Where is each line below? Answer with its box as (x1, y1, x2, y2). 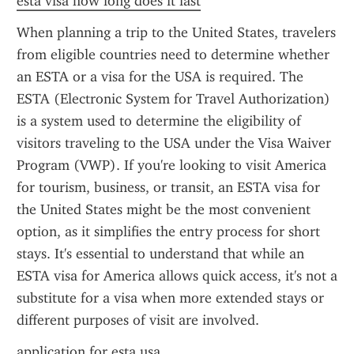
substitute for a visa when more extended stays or (17, 289, 324, 307)
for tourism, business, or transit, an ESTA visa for (17, 179, 320, 196)
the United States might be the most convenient (17, 201, 311, 218)
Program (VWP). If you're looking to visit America (17, 156, 326, 174)
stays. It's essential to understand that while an (17, 245, 304, 262)
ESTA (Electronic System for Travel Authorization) (17, 90, 330, 107)
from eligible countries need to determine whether (17, 46, 330, 63)
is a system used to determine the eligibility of (17, 112, 301, 130)
